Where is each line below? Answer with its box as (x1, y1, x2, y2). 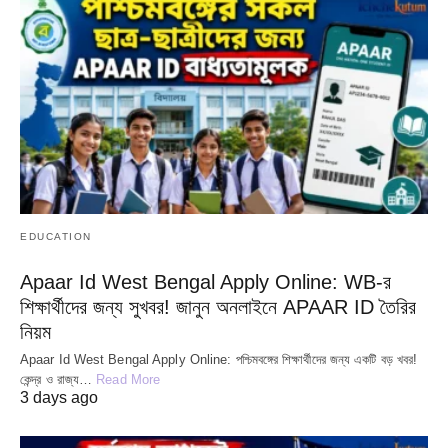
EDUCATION (20, 231, 92, 243)
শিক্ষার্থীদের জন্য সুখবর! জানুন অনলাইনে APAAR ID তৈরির (20, 296, 416, 319)
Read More (96, 372, 161, 388)
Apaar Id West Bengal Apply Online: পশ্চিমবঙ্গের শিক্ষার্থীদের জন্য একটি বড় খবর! (20, 352, 418, 368)
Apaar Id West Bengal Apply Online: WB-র (20, 271, 391, 294)
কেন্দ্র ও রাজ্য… (20, 372, 97, 388)
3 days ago (20, 389, 98, 407)
